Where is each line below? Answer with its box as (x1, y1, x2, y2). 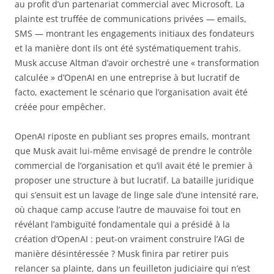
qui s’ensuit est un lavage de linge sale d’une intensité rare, (15, 189, 259, 201)
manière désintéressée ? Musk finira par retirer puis (15, 248, 229, 260)
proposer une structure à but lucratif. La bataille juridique (15, 174, 254, 187)
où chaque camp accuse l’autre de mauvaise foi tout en (15, 204, 241, 216)
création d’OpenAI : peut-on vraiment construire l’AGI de (15, 233, 245, 245)
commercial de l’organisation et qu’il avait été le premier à (15, 160, 253, 172)
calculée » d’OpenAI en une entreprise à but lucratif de (15, 72, 240, 84)
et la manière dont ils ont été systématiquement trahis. (15, 42, 241, 54)
